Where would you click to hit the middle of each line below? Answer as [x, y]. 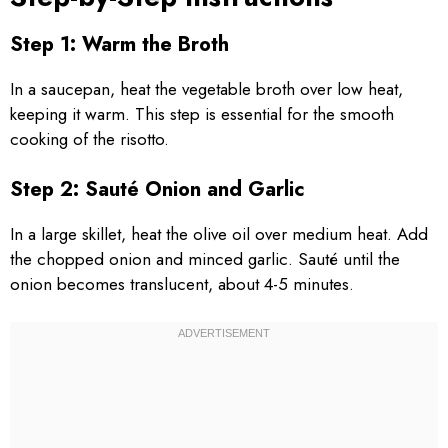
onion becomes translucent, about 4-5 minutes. [182, 283]
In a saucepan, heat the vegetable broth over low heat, [206, 89]
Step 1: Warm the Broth [119, 44]
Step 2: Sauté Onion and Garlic [157, 189]
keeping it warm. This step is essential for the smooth [202, 114]
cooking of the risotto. [89, 139]
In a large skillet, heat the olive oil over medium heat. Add [219, 233]
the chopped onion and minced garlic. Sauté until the [205, 258]
